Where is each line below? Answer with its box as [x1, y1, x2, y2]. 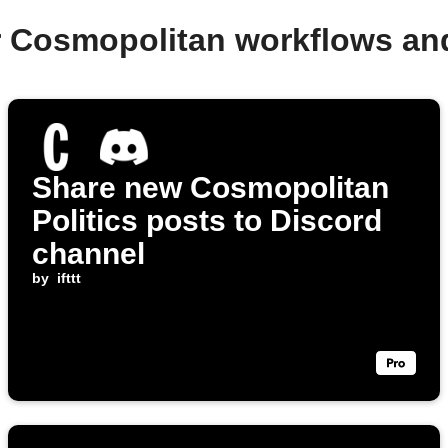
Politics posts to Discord [32, 204, 382, 238]
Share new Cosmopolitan [32, 171, 389, 205]
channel [32, 237, 145, 271]
